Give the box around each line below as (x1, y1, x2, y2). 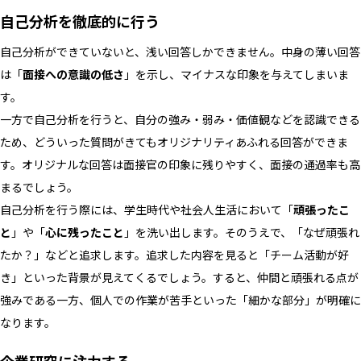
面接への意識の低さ (23, 65, 124, 82)
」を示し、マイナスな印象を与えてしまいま (124, 65, 349, 82)
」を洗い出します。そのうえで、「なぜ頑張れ (124, 223, 359, 240)
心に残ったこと (45, 223, 124, 240)
